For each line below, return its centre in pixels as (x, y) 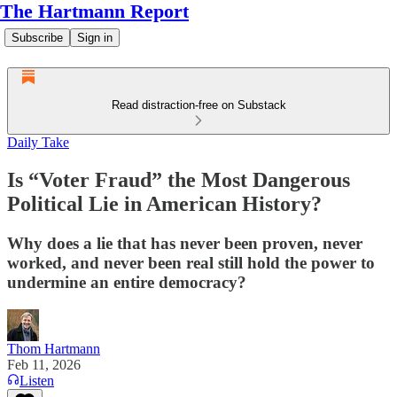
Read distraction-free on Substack (198, 105)
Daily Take (38, 142)
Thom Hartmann (54, 348)
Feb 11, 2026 (44, 364)
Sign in (95, 38)
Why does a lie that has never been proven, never (185, 243)
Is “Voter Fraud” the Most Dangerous (179, 179)
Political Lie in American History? (164, 203)
